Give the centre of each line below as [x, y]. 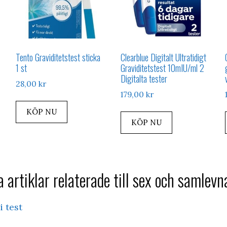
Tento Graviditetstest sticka [58, 57]
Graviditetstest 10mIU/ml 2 [162, 68]
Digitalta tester [144, 78]
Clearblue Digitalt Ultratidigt [163, 57]
